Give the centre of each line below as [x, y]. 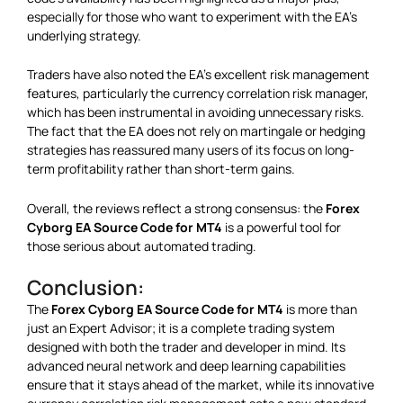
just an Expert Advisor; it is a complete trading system [181, 328]
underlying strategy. [84, 35]
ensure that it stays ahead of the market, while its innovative [201, 385]
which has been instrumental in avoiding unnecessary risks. [196, 112]
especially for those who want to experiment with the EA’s [192, 16]
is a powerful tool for [282, 227]
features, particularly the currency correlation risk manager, [198, 94]
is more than [320, 309]
